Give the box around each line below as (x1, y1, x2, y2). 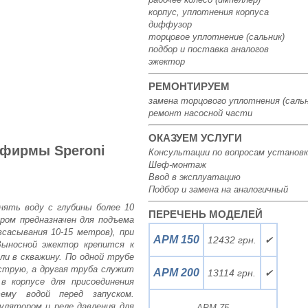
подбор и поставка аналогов (148, 44, 269, 54)
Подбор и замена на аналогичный (148, 184, 288, 195)
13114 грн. (208, 267, 256, 278)
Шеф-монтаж (148, 159, 206, 170)
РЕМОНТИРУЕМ (148, 80, 230, 92)
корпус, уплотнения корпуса (148, 7, 269, 17)
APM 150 (153, 234, 199, 245)
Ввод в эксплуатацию (148, 172, 241, 182)
